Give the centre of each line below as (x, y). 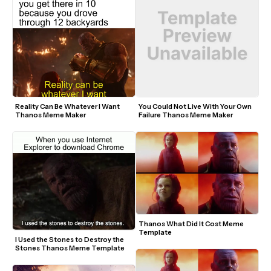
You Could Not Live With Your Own (195, 107)
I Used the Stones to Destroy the (70, 239)
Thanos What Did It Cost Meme (191, 224)
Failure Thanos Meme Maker (186, 115)
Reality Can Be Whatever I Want (67, 107)
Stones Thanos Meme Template (70, 248)
